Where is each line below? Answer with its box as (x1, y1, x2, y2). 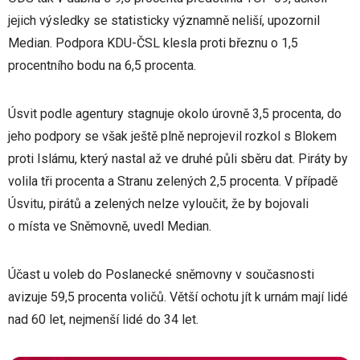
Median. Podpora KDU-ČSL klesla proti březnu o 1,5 (8, 35, 298, 51)
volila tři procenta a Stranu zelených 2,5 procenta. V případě (8, 174, 337, 189)
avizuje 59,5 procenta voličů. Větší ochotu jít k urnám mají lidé (8, 289, 348, 305)
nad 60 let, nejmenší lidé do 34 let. (8, 312, 198, 327)
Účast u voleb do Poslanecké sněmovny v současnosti (8, 267, 314, 282)
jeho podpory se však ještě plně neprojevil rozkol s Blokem (8, 129, 337, 144)
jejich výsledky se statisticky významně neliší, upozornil (8, 13, 320, 28)
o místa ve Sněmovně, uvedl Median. (8, 219, 211, 234)
